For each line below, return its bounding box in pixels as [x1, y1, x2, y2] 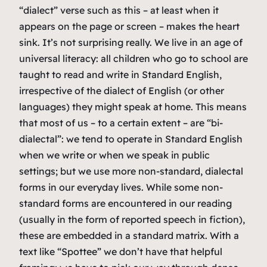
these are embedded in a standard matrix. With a [19, 229, 239, 241]
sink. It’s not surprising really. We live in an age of [19, 36, 243, 48]
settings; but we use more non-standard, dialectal [19, 164, 243, 177]
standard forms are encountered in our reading [19, 197, 232, 209]
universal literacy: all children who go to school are [19, 52, 248, 64]
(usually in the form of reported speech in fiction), [19, 213, 245, 225]
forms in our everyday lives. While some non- [19, 181, 223, 193]
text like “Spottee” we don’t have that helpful [19, 245, 222, 257]
